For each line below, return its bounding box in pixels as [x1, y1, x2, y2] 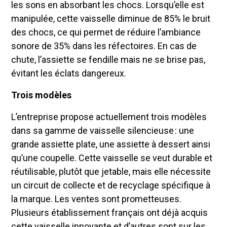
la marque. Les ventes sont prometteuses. [11, 194, 182, 205]
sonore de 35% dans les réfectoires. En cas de [11, 41, 197, 52]
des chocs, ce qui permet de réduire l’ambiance [11, 27, 201, 38]
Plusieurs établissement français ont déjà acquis [11, 207, 208, 218]
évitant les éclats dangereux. [11, 68, 127, 79]
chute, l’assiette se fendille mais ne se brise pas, [11, 54, 206, 65]
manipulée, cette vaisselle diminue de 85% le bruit [11, 13, 211, 24]
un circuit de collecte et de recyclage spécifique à [11, 180, 211, 191]
